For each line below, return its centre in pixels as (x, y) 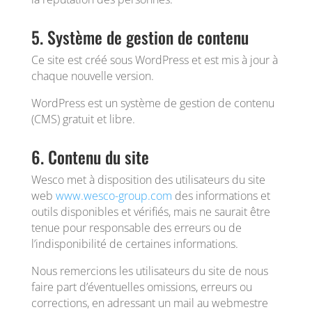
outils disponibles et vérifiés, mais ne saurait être (150, 212)
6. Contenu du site (90, 157)
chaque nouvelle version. (92, 76)
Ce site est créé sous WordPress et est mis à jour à (154, 60)
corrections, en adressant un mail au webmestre (149, 303)
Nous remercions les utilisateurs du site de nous (149, 271)
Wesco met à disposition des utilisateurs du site (148, 180)
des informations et (221, 196)
